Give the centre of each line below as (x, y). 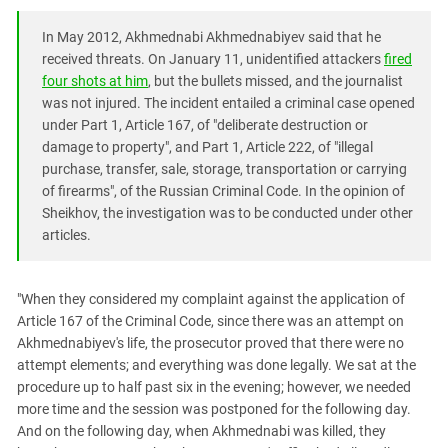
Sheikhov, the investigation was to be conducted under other (227, 212)
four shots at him (95, 80)
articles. (66, 234)
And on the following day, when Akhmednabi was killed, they (201, 430)
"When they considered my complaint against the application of (211, 298)
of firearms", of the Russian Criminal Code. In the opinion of (223, 190)
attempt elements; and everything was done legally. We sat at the (216, 364)
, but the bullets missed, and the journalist (275, 80)
